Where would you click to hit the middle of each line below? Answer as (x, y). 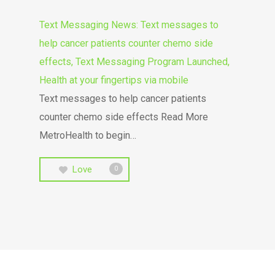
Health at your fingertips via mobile (114, 80)
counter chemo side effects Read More (124, 117)
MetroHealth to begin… (88, 135)
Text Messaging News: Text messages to (129, 25)
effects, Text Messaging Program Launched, (134, 62)
